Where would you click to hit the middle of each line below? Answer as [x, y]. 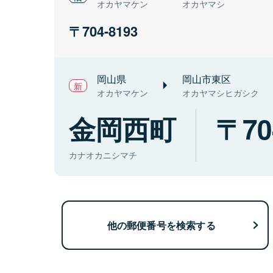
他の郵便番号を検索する [161, 225]
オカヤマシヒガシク [221, 93]
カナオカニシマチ [103, 155]
